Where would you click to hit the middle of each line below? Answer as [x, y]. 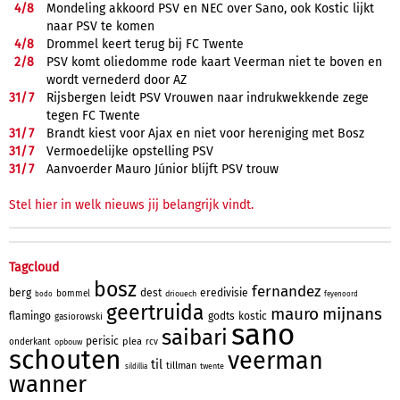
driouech [181, 293]
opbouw [68, 342]
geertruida [155, 312]
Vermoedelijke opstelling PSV [130, 151]
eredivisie [224, 292]
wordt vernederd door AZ [117, 79]
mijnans [352, 313]
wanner [48, 384]
